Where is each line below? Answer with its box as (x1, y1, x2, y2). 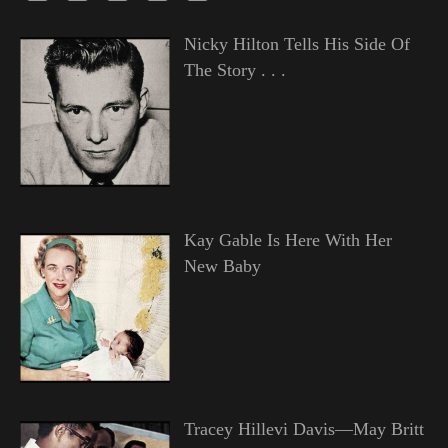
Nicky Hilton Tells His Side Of (183, 34, 410, 55)
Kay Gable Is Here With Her (183, 230, 392, 251)
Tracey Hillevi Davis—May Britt (183, 419, 424, 440)
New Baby (183, 256, 261, 277)
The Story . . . (183, 60, 286, 81)
